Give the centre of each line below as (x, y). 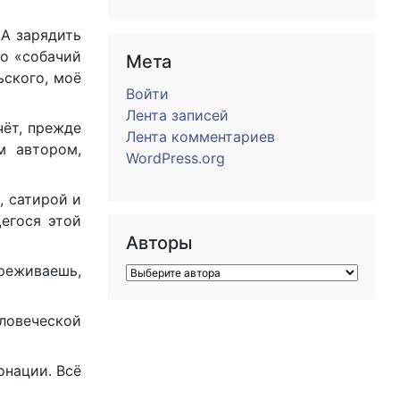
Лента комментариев (200, 137)
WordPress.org (175, 158)
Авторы (159, 243)
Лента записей (177, 115)
